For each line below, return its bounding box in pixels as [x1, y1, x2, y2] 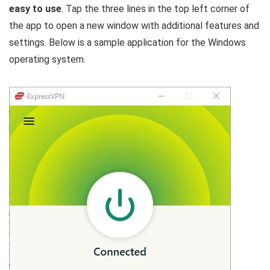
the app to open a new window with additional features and [9, 20, 259, 32]
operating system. [9, 54, 86, 66]
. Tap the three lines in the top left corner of [61, 3, 250, 15]
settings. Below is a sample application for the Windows [9, 37, 246, 49]
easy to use [9, 3, 61, 15]
